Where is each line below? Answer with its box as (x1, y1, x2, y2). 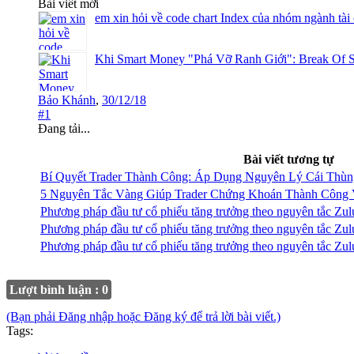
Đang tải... (38, 122, 90, 136)
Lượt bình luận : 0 (9, 283, 108, 297)
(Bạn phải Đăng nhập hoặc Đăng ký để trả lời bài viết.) (6, 310, 281, 324)
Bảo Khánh (38, 93, 96, 107)
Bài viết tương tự (243, 153, 334, 167)
